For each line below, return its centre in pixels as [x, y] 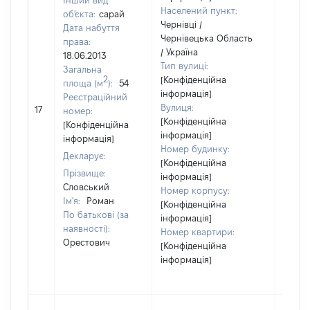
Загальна [82, 69]
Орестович [86, 242]
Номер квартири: [198, 232]
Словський [86, 187]
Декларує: [84, 156]
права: [77, 42]
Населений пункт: [199, 10]
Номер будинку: [195, 149]
